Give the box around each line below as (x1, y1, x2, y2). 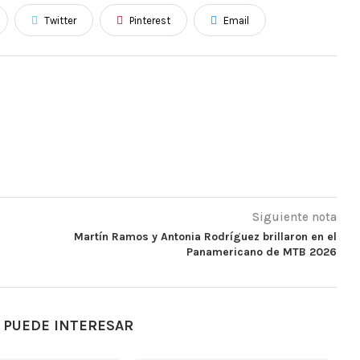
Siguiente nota (252, 209, 337, 224)
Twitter (43, 14, 76, 27)
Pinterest (129, 14, 170, 27)
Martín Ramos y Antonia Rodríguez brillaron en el (73, 229, 337, 243)
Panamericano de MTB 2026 (186, 244, 337, 259)
